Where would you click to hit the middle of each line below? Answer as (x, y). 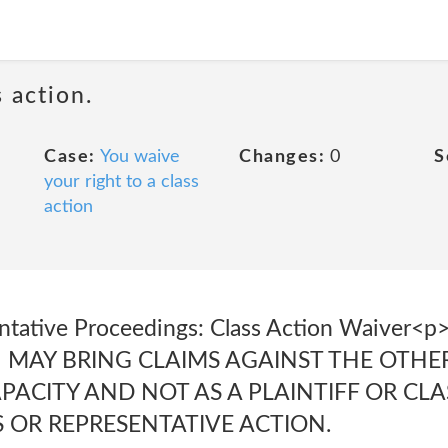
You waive (139, 157)
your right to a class (121, 182)
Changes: (282, 157)
